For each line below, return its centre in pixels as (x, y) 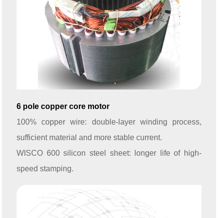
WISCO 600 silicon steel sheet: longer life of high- (109, 153)
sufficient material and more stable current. (89, 138)
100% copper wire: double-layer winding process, (109, 122)
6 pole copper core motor (63, 107)
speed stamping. (45, 169)
